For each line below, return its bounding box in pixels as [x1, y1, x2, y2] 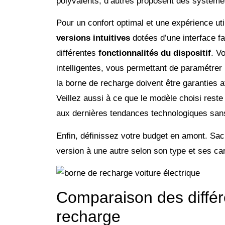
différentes [56, 48, 98, 58]
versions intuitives [56, 33, 130, 43]
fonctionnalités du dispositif [98, 48, 211, 58]
